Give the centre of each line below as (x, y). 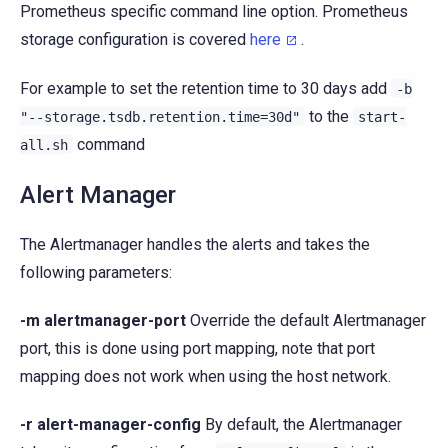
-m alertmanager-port (103, 321)
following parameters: (96, 273)
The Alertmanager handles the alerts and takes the (195, 245)
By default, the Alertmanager (301, 425)
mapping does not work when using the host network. (205, 377)
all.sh (44, 145)
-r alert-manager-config (110, 425)
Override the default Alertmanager (306, 321)
